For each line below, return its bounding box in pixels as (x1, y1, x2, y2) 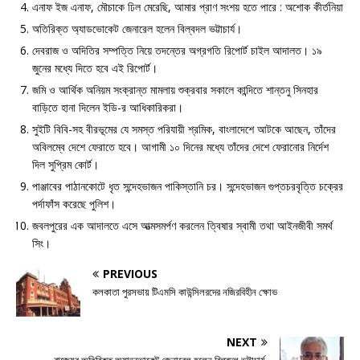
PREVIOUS (103, 266, 157, 282)
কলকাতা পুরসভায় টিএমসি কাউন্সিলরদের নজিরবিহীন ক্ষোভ (92, 284, 280, 300)
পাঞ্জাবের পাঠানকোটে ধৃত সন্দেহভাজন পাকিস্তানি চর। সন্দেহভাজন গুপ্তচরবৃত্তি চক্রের (32, 178, 343, 194)
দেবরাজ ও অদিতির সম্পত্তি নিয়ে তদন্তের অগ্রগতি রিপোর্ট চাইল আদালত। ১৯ (32, 43, 322, 59)
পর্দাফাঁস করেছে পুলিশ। (32, 196, 116, 212)
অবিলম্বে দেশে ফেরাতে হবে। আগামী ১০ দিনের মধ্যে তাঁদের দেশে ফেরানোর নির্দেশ (32, 139, 329, 155)
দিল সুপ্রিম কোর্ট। (32, 157, 99, 173)
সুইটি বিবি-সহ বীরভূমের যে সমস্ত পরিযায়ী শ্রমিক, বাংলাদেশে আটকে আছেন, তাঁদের (32, 121, 336, 137)
